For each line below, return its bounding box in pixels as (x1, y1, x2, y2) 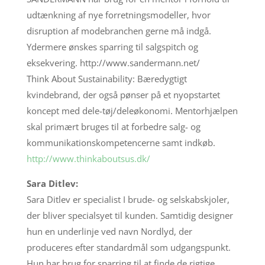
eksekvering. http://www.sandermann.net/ (26, 56, 200, 69)
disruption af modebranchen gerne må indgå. (26, 24, 211, 37)
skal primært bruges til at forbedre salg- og (26, 120, 201, 132)
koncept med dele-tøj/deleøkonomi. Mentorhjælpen (26, 104, 238, 117)
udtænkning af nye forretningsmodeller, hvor (26, 8, 211, 21)
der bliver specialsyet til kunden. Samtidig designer (26, 209, 233, 221)
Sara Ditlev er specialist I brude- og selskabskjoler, (26, 193, 230, 205)
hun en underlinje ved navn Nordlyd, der (26, 225, 192, 237)
